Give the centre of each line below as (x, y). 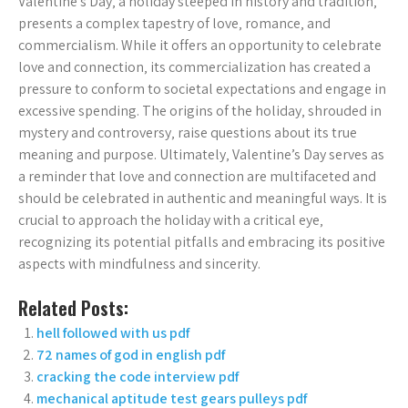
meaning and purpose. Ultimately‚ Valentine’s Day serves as (201, 154)
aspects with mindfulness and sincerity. (139, 263)
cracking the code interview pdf (138, 376)
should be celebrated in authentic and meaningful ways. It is (203, 198)
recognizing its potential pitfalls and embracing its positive (202, 241)
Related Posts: (73, 307)
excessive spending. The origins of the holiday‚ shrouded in (200, 110)
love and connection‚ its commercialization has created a (194, 66)
